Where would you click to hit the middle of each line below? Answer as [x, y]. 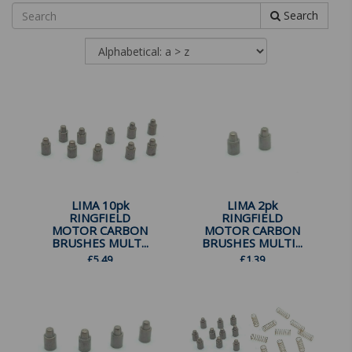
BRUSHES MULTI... [252, 243]
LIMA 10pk [100, 205]
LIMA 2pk [252, 205]
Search [299, 15]
